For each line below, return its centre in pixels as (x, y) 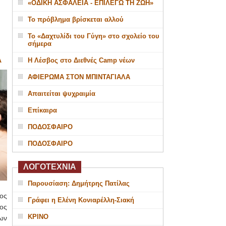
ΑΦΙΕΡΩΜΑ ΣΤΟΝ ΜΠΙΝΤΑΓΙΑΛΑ (79, 77)
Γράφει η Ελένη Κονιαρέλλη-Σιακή (81, 200)
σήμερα (39, 44)
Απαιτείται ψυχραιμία (61, 94)
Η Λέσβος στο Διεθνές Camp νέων (81, 60)
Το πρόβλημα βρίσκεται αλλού (75, 19)
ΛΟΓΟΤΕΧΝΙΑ (49, 167)
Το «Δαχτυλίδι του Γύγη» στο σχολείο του (93, 36)
